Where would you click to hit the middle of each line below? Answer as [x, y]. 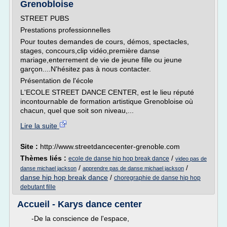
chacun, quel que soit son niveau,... [77, 110]
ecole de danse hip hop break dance [119, 159]
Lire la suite [40, 126]
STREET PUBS [45, 18]
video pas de [191, 159]
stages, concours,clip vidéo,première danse [90, 51]
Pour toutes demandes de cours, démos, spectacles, [105, 42]
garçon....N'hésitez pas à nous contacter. [86, 69]
